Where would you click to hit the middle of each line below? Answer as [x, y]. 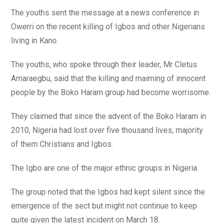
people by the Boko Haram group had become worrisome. [111, 92]
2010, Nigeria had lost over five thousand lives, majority [107, 130]
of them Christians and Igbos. [62, 144]
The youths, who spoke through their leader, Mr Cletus [104, 64]
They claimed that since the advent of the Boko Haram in [109, 116]
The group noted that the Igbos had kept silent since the [108, 192]
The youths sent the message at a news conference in [105, 13]
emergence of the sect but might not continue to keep [104, 206]
